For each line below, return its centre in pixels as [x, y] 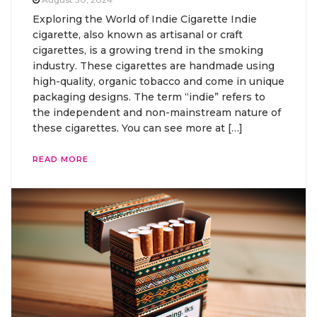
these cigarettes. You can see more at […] [138, 128]
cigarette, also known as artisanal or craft [138, 35]
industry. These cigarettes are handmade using [154, 66]
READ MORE [60, 160]
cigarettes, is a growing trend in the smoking [148, 51]
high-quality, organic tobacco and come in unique [158, 82]
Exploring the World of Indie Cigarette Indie [145, 19]
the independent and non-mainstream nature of [157, 113]
